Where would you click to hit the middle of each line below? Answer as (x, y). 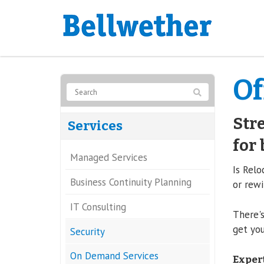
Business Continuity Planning (131, 182)
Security (88, 232)
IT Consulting (98, 207)
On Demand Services (114, 256)
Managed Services (109, 157)
